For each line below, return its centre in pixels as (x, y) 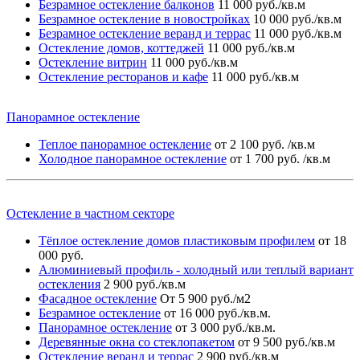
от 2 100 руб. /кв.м (265, 144)
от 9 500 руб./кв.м (286, 342)
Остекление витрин (93, 62)
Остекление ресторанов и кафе (123, 77)
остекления (70, 284)
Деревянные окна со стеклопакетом (137, 342)
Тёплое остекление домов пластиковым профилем (177, 241)
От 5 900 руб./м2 (205, 299)
